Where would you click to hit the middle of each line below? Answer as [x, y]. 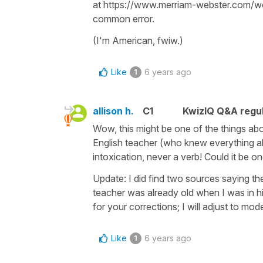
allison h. [113, 111]
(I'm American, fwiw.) [138, 40]
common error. [124, 18]
